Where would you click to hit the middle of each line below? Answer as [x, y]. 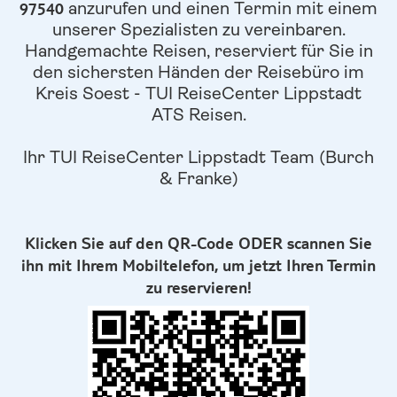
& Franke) [198, 178]
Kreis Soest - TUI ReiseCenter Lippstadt [198, 93]
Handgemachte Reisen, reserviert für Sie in [198, 51]
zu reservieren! [198, 286]
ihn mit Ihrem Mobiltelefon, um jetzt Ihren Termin [198, 264]
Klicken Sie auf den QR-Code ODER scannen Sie [198, 242]
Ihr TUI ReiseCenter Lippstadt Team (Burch [198, 157]
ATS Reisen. [198, 114]
